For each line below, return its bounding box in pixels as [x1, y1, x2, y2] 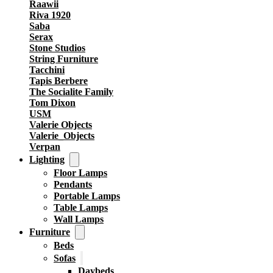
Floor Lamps [54, 168, 107, 178]
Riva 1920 [29, 10, 71, 20]
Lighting [29, 154, 65, 165]
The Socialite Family [29, 87, 113, 97]
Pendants [54, 179, 92, 190]
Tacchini [29, 65, 65, 75]
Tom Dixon [29, 97, 76, 108]
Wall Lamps [54, 214, 104, 224]
